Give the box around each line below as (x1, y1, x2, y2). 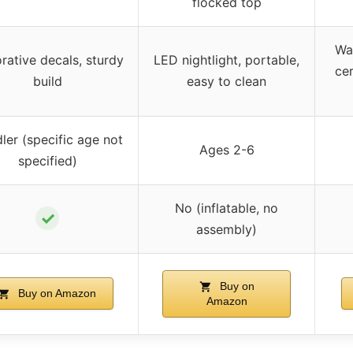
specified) (17, 152, 77, 169)
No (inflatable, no (175, 199, 278, 216)
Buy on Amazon (15, 286, 97, 299)
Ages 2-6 (199, 141, 255, 158)
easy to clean (187, 72, 266, 89)
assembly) (196, 221, 257, 237)
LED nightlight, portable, (154, 51, 299, 68)
